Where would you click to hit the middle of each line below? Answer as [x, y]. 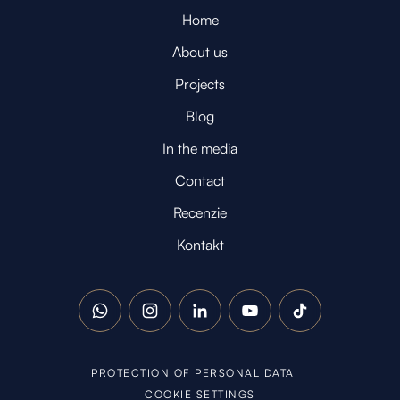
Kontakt [200, 245]
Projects [200, 84]
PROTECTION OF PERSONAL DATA [193, 373]
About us [200, 52]
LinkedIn [225, 321]
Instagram [180, 321]
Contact [200, 181]
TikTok [320, 321]
